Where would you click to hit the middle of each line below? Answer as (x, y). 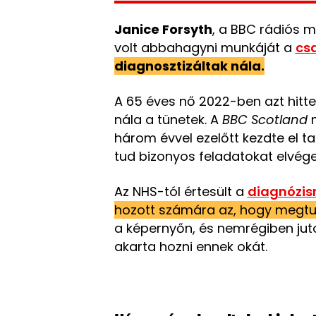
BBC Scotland (265, 120)
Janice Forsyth (163, 29)
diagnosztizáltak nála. (189, 66)
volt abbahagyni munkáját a (205, 48)
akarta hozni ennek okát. (190, 247)
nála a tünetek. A (168, 120)
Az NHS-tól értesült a (181, 192)
